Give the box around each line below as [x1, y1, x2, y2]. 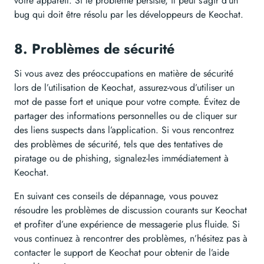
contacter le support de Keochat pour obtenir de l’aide [14, 246, 229, 260]
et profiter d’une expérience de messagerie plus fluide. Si [14, 217, 240, 232]
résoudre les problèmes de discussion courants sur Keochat [14, 203, 247, 217]
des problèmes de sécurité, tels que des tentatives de [14, 137, 223, 151]
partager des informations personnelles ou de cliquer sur [14, 109, 237, 123]
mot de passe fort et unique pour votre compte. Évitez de [14, 95, 240, 109]
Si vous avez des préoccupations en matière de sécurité [14, 67, 233, 81]
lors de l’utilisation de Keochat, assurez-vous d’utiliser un [14, 81, 235, 95]
